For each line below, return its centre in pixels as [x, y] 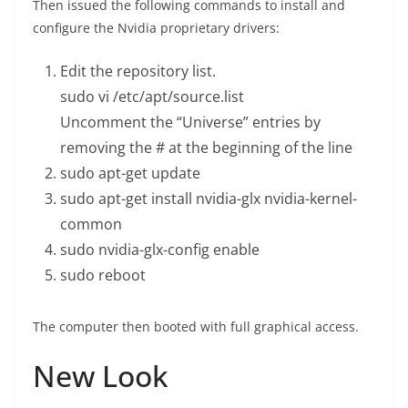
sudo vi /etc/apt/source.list [152, 97]
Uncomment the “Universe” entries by [190, 122]
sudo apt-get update [130, 173]
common [91, 224]
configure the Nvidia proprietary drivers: [156, 28]
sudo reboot [103, 275]
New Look [101, 376]
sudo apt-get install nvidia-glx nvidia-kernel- [209, 199]
